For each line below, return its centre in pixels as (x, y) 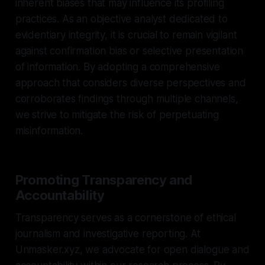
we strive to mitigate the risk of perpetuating (117, 114)
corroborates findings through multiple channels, (127, 98)
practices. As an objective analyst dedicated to (121, 19)
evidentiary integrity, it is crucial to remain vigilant (126, 35)
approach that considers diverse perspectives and (130, 83)
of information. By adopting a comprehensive (117, 67)
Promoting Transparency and (104, 180)
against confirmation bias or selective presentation (129, 51)
